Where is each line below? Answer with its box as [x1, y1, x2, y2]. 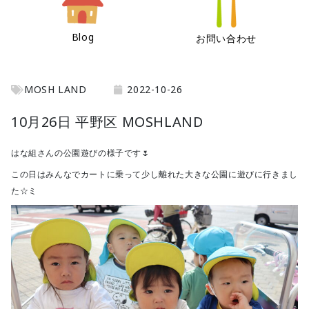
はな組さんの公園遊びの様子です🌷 [11, 146, 150, 159]
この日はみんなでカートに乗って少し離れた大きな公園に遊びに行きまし [11, 168, 298, 181]
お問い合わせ [196, 31, 257, 45]
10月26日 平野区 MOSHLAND [11, 112, 203, 131]
